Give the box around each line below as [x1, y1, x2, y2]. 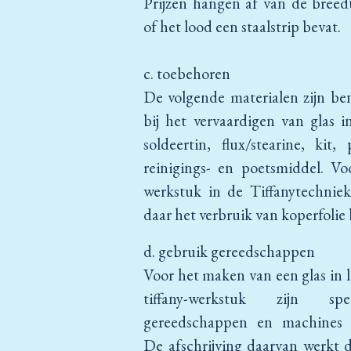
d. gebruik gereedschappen [143, 241, 315, 262]
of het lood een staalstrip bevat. [143, 16, 341, 38]
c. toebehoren [143, 63, 230, 85]
